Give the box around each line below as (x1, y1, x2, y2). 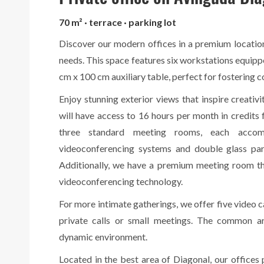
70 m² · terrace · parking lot (59, 16, 176, 28)
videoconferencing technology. (59, 176, 183, 187)
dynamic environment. (59, 231, 147, 243)
